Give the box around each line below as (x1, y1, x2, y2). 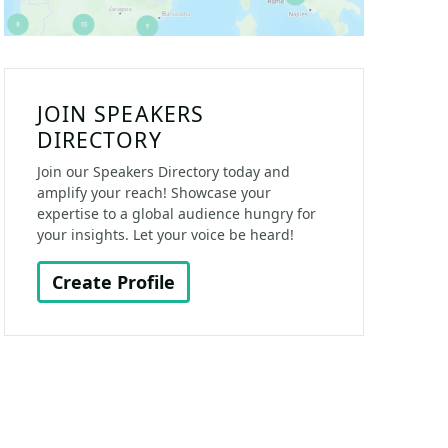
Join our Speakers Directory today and (37, 162, 290, 181)
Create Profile (52, 270, 175, 294)
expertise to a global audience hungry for (37, 204, 316, 223)
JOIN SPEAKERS (37, 99, 204, 128)
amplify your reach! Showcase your (37, 183, 271, 202)
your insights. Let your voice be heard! (37, 225, 294, 244)
